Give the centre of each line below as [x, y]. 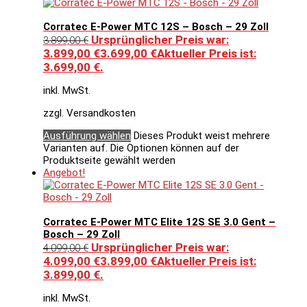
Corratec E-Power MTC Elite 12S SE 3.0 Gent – [159, 222]
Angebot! [64, 173]
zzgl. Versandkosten [89, 113]
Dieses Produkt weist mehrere [202, 136]
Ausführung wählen [87, 136]
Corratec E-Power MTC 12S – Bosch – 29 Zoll [156, 27]
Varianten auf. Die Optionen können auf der [141, 148]
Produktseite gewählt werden [109, 161]
